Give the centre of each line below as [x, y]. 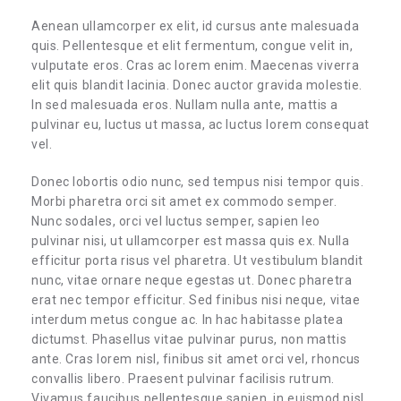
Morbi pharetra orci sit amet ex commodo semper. [184, 201]
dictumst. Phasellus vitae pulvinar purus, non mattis [189, 339]
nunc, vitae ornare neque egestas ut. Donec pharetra [192, 280]
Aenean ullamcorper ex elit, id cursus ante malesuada [196, 26]
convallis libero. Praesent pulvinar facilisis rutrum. [183, 378]
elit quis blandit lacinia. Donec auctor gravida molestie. [197, 85]
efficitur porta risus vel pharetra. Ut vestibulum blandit [197, 260]
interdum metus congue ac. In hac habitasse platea [188, 319]
